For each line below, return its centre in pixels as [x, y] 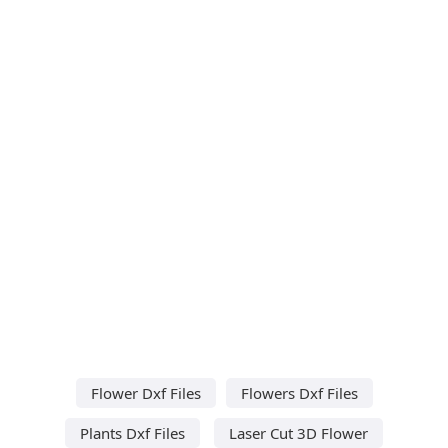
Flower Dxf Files [145, 392]
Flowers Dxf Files [299, 392]
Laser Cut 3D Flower [298, 432]
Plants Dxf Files [132, 432]
